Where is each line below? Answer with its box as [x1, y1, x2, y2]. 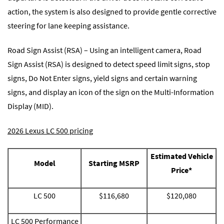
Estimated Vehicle [150, 151, 213, 161]
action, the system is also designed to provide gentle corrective [7, 6, 216, 16]
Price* [171, 165, 192, 175]
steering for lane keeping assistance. [7, 20, 131, 30]
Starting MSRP [88, 158, 139, 168]
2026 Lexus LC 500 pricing [7, 125, 93, 136]
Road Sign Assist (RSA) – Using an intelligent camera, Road [7, 44, 201, 55]
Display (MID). [7, 100, 55, 111]
